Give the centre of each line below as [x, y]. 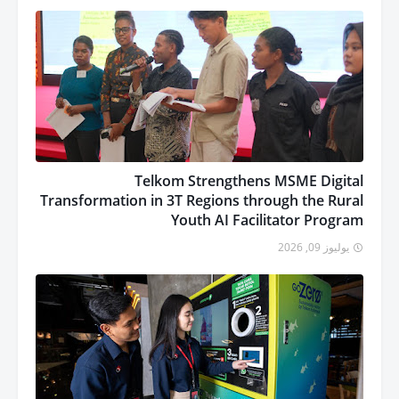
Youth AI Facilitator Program [267, 220]
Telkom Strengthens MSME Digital [249, 181]
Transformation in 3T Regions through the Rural [202, 201]
